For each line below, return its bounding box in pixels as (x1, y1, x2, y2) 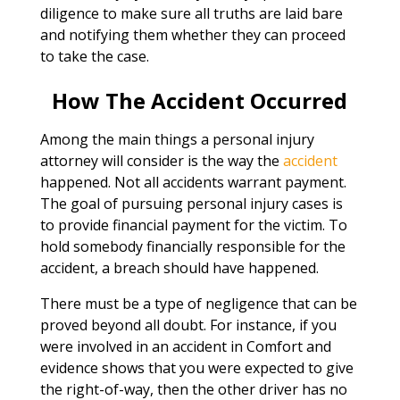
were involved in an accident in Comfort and (39, 336, 331, 356)
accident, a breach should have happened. (39, 257, 319, 278)
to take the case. (39, 46, 149, 66)
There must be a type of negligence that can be (39, 293, 357, 313)
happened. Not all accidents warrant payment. (39, 171, 346, 192)
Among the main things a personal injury (39, 129, 314, 149)
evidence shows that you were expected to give (39, 357, 354, 378)
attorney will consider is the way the (39, 150, 283, 171)
